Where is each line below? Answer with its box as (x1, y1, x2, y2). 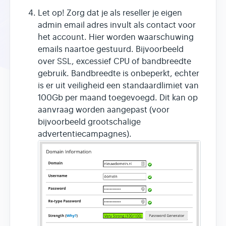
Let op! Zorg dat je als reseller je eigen (38, 8, 182, 18)
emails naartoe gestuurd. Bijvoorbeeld (38, 44, 184, 54)
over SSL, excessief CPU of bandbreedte (38, 56, 191, 67)
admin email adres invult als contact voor (38, 20, 196, 30)
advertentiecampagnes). (38, 129, 132, 139)
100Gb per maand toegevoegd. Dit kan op (38, 92, 198, 103)
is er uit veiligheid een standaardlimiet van (38, 80, 199, 91)
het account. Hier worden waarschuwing (38, 32, 194, 42)
